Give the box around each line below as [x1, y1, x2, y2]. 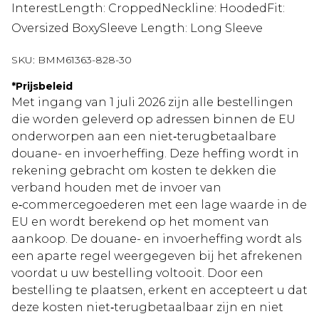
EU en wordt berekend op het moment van [11, 215, 269, 229]
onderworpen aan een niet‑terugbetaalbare [11, 130, 276, 144]
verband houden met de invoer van [11, 181, 221, 195]
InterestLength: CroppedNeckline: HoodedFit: [11, 1, 285, 16]
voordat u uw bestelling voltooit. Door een [11, 266, 263, 281]
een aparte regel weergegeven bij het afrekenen [11, 249, 303, 263]
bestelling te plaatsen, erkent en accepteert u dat [11, 283, 308, 298]
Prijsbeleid [16, 80, 73, 93]
